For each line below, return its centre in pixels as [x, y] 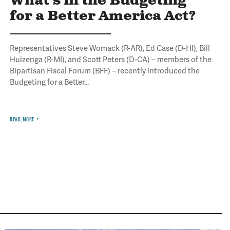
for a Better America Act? [103, 16]
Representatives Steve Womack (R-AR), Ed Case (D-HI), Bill [110, 48]
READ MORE [22, 119]
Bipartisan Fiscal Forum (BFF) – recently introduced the [105, 71]
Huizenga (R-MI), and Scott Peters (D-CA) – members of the [111, 60]
